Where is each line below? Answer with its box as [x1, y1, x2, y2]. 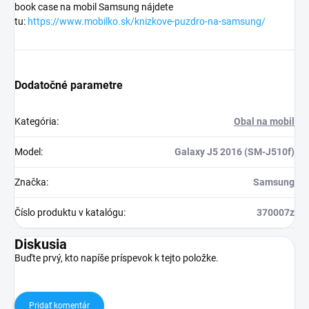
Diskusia [14, 235, 67, 252]
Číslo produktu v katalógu [14, 206, 123, 218]
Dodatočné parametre [14, 78, 123, 92]
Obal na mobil [234, 115, 295, 127]
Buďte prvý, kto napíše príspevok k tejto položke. [14, 252, 219, 263]
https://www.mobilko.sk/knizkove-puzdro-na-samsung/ [28, 15, 266, 27]
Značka [14, 176, 46, 188]
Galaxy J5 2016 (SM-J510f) [175, 146, 295, 157]
